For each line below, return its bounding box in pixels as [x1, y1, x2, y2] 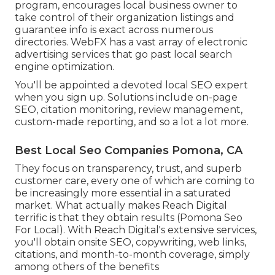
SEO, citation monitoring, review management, [15, 103, 242, 115]
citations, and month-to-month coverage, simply [15, 248, 250, 260]
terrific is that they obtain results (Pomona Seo [15, 211, 242, 223]
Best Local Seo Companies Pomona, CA [15, 143, 242, 157]
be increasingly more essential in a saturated [15, 187, 231, 199]
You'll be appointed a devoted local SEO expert [15, 79, 248, 91]
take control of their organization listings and [15, 11, 234, 23]
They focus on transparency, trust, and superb [15, 162, 242, 174]
